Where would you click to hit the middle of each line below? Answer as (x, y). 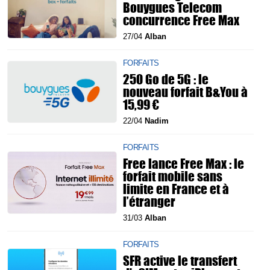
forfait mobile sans (173, 176)
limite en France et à (176, 189)
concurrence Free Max (181, 20)
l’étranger (149, 201)
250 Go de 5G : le (166, 79)
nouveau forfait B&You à (185, 92)
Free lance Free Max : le (184, 163)
